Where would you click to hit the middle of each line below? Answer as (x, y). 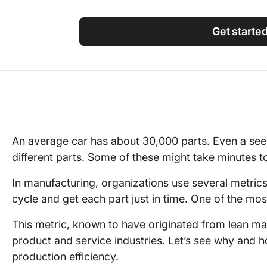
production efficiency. (65, 257)
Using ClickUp (225, 8)
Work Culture (223, 28)
